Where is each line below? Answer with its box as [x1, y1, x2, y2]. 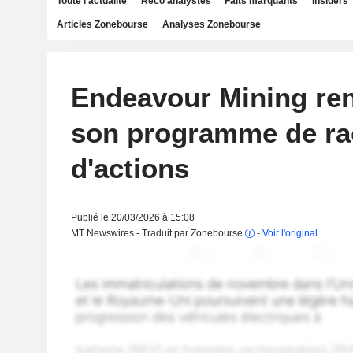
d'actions [70, 153, 189, 184]
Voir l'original [262, 228, 318, 239]
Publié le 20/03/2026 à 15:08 [70, 212, 195, 223]
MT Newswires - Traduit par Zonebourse [70, 228, 245, 239]
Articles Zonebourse [57, 19, 148, 30]
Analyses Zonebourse [162, 19, 261, 30]
